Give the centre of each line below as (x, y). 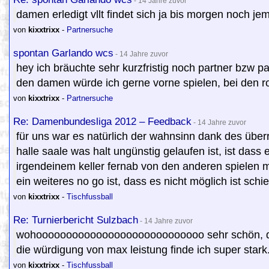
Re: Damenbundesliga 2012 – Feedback (102, 121)
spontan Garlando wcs (63, 53)
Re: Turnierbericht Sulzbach (76, 220)
